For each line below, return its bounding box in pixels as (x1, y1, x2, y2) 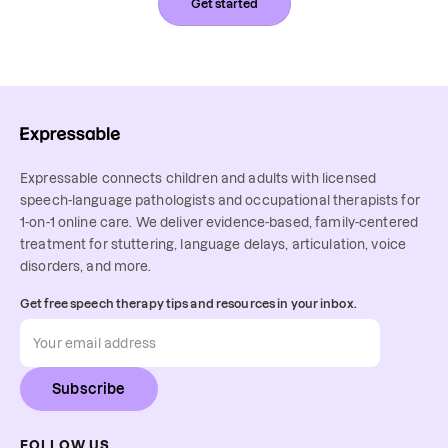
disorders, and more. (20, 258, 152, 273)
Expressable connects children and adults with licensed (20, 170, 377, 185)
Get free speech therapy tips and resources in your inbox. (20, 296, 357, 310)
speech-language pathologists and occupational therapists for (20, 192, 420, 207)
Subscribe (52, 380, 126, 397)
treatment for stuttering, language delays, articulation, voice (20, 236, 407, 251)
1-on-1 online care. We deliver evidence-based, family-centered (20, 214, 419, 229)
